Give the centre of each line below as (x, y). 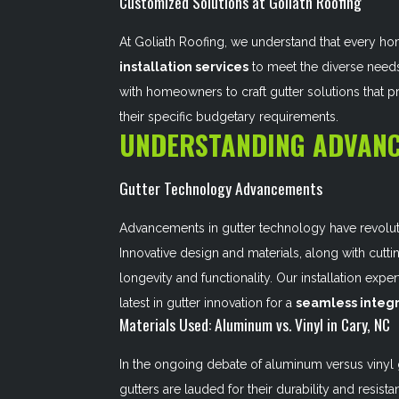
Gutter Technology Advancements (221, 188)
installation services (184, 67)
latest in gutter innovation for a (208, 303)
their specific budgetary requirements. (229, 117)
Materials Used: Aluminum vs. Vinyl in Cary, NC (255, 324)
